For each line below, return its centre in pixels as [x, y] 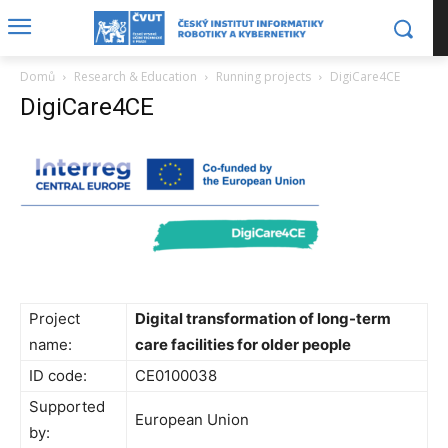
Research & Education [135, 76]
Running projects [263, 76]
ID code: [58, 375]
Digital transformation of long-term [263, 318]
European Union [192, 419]
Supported [67, 406]
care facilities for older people [243, 344]
